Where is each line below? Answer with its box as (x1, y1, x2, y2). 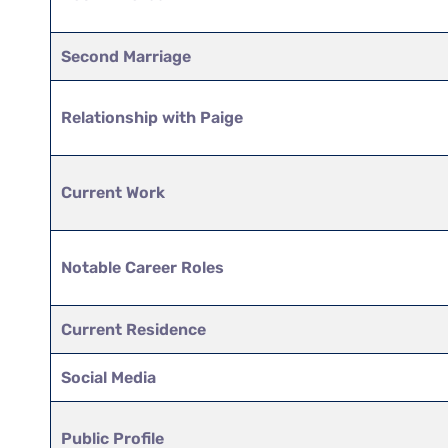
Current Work (61, 182, 166, 202)
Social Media (61, 367, 157, 387)
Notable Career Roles (61, 257, 225, 277)
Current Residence (61, 319, 207, 339)
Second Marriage (61, 46, 192, 66)
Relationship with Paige (61, 107, 244, 127)
